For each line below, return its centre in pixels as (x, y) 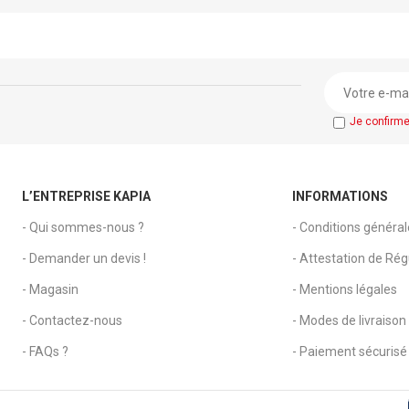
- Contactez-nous (72, 321)
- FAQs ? (45, 352)
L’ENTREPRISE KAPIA (86, 197)
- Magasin (50, 290)
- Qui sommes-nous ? (83, 228)
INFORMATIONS (340, 197)
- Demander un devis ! (84, 259)
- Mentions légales (344, 290)
